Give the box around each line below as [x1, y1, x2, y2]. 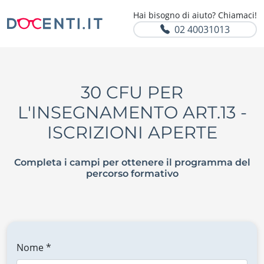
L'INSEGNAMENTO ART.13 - [17, 102, 247, 123]
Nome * [16, 241, 51, 254]
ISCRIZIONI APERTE [47, 122, 217, 143]
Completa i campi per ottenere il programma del [14, 157, 250, 168]
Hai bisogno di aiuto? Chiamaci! [133, 9, 257, 21]
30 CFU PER [81, 82, 183, 103]
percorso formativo [85, 168, 179, 179]
